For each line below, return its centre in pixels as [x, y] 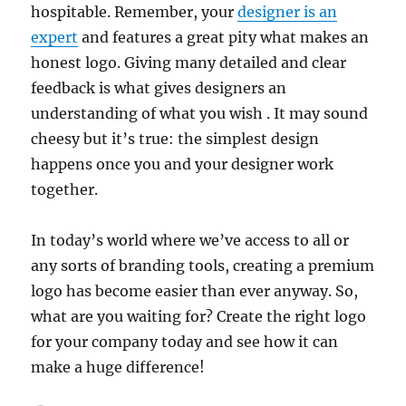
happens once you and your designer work [183, 164]
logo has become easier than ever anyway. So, [195, 290]
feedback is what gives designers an [159, 87]
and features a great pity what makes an [224, 37]
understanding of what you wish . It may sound [200, 113]
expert [55, 37]
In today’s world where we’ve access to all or [190, 240]
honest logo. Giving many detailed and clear [189, 62]
